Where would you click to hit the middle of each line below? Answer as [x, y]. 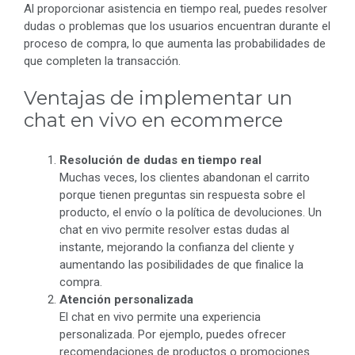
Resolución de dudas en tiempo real [160, 160]
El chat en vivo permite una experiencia [160, 317]
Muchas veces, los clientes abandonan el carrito [185, 178]
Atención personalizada [126, 300]
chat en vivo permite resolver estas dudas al [174, 230]
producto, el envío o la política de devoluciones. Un [191, 213]
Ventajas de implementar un [158, 98]
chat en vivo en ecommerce [153, 120]
